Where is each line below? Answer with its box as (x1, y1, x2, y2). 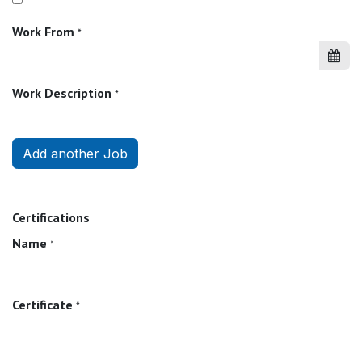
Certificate (12, 296, 73, 313)
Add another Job (23, 145, 128, 162)
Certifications (12, 208, 90, 225)
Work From (12, 23, 74, 40)
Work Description (12, 84, 112, 101)
